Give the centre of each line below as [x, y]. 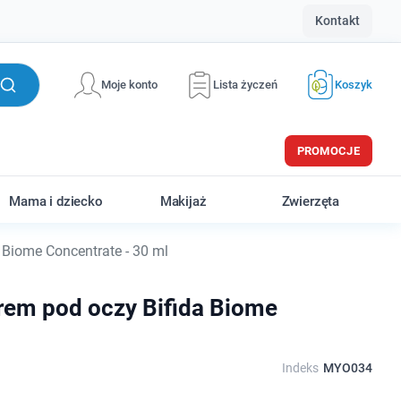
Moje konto [129, 85]
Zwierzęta [311, 201]
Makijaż [183, 201]
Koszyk [354, 85]
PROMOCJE [328, 151]
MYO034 [347, 368]
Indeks [300, 368]
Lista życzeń [245, 85]
